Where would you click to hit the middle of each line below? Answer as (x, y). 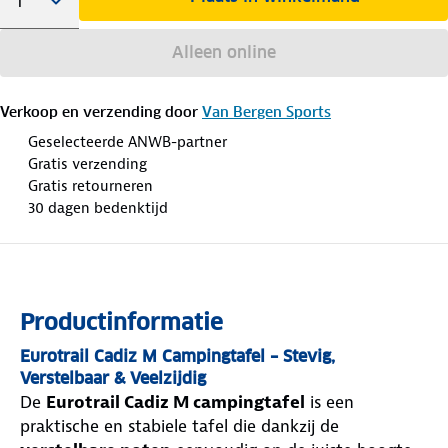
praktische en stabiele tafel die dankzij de (179, 425)
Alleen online (223, 52)
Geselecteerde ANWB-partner (127, 141)
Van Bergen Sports (266, 111)
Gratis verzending (87, 163)
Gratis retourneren (90, 185)
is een (329, 401)
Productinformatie (121, 321)
